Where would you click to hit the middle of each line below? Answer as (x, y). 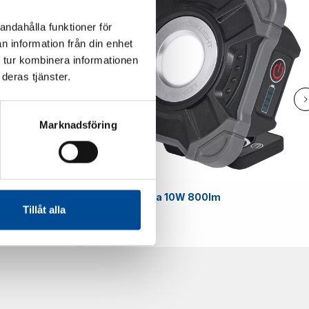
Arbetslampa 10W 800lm (158, 197)
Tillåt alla (44, 210)
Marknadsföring (78, 125)
